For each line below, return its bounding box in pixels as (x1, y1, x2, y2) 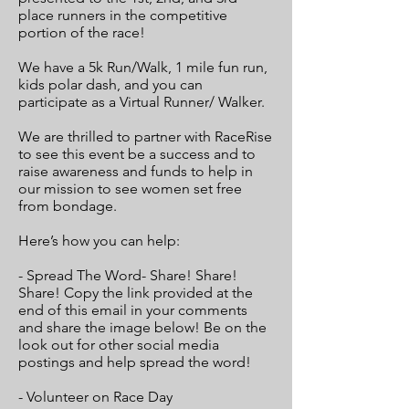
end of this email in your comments (18, 301, 247, 319)
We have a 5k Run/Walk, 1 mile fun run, (18, 58, 267, 76)
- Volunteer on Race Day (18, 388, 173, 405)
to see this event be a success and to (18, 145, 256, 163)
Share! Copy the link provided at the (18, 284, 253, 301)
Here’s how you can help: (18, 232, 184, 249)
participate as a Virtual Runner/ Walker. (18, 93, 268, 110)
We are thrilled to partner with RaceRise (18, 128, 272, 145)
